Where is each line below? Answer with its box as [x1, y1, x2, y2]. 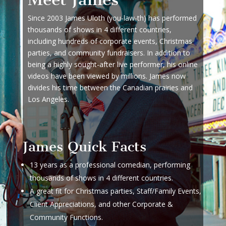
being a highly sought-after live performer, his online [27, 59, 198, 69]
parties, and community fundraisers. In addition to [27, 47, 190, 58]
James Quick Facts [22, 138, 146, 155]
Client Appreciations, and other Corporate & [29, 199, 173, 209]
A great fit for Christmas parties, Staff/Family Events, [29, 186, 201, 196]
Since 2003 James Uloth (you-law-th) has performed [27, 13, 197, 23]
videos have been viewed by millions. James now [27, 71, 186, 81]
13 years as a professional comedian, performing [29, 159, 190, 169]
